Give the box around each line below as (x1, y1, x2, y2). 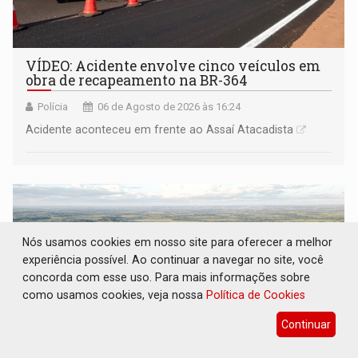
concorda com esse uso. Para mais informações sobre (22, 270, 311, 284)
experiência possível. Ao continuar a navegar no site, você (22, 253, 324, 266)
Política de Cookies (206, 288, 306, 301)
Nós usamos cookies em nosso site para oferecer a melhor (22, 235, 333, 249)
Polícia (38, 100, 69, 113)
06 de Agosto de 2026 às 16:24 (97, 100, 241, 113)
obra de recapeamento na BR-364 (26, 70, 249, 89)
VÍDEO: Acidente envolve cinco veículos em (26, 56, 321, 75)
